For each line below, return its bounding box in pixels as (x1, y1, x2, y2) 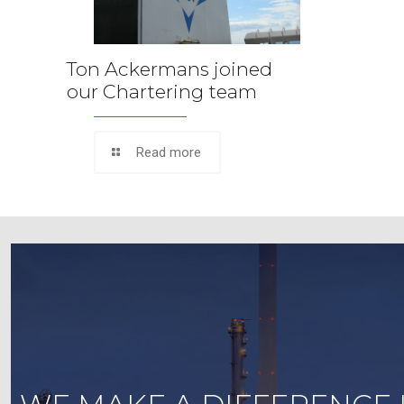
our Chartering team (67, 79, 257, 103)
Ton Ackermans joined (67, 57, 272, 80)
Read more (136, 143, 201, 161)
